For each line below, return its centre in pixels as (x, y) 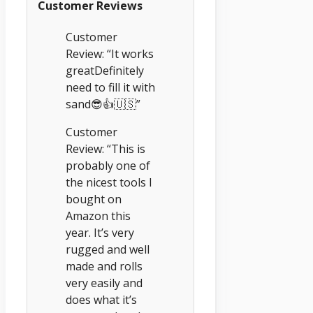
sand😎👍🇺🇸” (103, 104)
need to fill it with (110, 88)
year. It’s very (100, 233)
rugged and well (108, 250)
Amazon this (98, 216)
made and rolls (104, 267)
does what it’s (101, 300)
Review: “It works (110, 54)
